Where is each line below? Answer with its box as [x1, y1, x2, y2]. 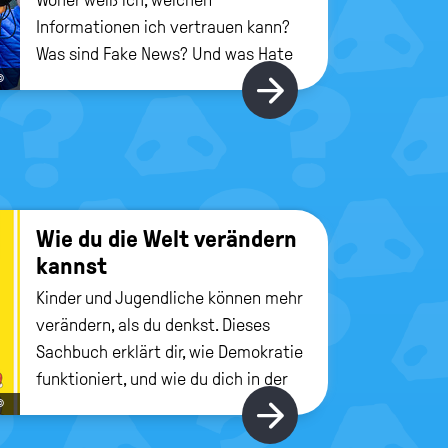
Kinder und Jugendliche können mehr [36, 287, 302, 308]
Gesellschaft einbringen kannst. [36, 395, 267, 416]
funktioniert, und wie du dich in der [36, 368, 287, 389]
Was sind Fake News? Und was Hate [36, 43, 293, 64]
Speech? [36, 70, 98, 91]
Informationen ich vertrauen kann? [36, 16, 290, 37]
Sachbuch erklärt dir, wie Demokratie [36, 341, 303, 362]
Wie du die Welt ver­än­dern [36, 225, 297, 252]
